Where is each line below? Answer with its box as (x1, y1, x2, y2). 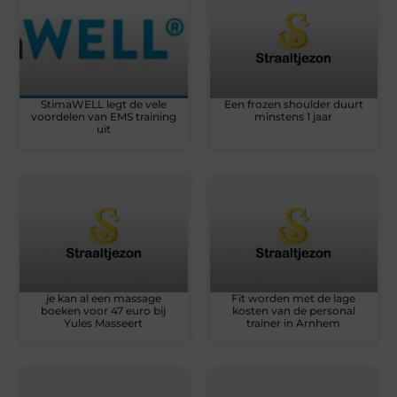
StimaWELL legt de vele (40, 97, 167, 111)
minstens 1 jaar (254, 109, 333, 123)
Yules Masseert (64, 316, 144, 330)
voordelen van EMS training (30, 109, 176, 123)
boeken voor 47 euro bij (41, 304, 167, 317)
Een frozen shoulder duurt (223, 97, 363, 111)
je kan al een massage (45, 292, 161, 305)
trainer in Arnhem (246, 316, 341, 330)
